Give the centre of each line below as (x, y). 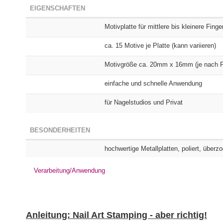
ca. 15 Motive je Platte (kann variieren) (160, 46)
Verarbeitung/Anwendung (69, 170)
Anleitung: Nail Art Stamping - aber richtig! (116, 215)
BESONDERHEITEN (60, 130)
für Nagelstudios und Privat (144, 102)
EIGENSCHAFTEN (57, 8)
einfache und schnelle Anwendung (153, 83)
